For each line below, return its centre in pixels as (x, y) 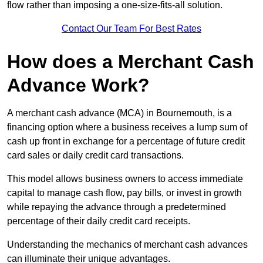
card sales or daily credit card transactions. (95, 156)
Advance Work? (78, 85)
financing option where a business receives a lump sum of (127, 127)
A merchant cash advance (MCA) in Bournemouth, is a (119, 113)
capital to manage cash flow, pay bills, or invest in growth (124, 193)
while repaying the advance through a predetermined (117, 207)
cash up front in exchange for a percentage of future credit (126, 141)
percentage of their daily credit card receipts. (99, 221)
